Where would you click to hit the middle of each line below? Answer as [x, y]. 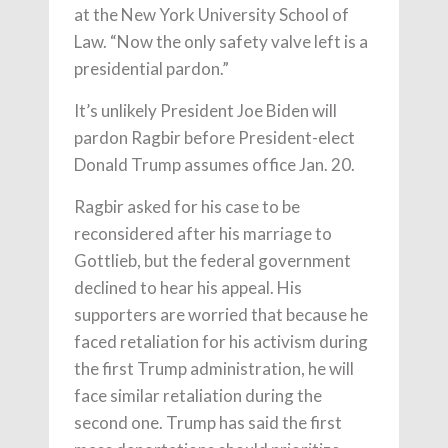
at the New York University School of [211, 15]
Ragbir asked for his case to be [187, 207]
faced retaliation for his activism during [221, 342]
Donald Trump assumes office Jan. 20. [214, 165]
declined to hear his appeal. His [188, 288]
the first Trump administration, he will [214, 369]
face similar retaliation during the [198, 396]
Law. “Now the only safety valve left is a [221, 42]
